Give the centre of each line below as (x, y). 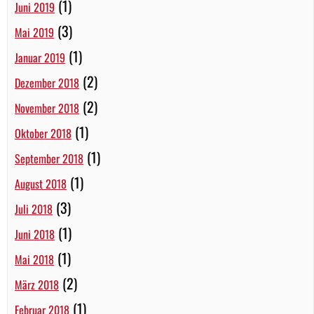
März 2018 (37, 284)
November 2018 (47, 108)
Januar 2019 (40, 57)
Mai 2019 (34, 32)
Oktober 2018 (43, 133)
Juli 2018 (34, 209)
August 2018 (41, 183)
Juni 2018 (35, 234)
